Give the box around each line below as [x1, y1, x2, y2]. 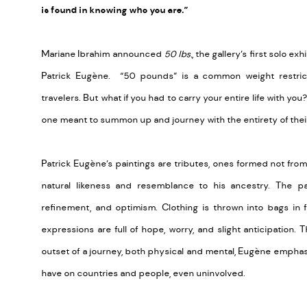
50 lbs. [164, 47, 192, 60]
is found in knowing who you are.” [41, 3, 188, 16]
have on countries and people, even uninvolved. [41, 267, 245, 280]
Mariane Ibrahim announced [41, 47, 164, 60]
